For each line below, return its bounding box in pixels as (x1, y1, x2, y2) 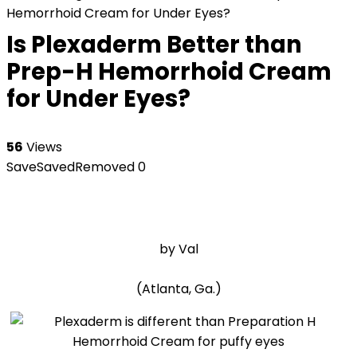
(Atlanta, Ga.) (135, 280, 222, 298)
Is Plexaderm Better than (6, 29, 302, 61)
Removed (75, 158, 135, 176)
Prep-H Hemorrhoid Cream (6, 56, 331, 88)
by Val (159, 240, 198, 258)
